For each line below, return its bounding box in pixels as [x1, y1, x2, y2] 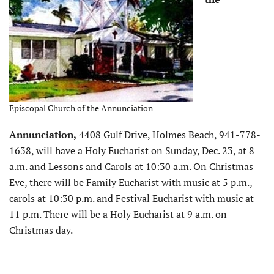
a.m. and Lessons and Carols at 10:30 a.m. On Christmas [9, 159, 253, 173]
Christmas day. [9, 223, 73, 237]
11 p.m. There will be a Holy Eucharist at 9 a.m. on [9, 207, 227, 221]
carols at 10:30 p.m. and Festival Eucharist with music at [9, 191, 254, 205]
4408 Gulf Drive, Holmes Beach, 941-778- [76, 127, 261, 141]
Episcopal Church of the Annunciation [9, 102, 153, 114]
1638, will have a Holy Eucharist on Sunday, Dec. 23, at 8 [9, 143, 254, 157]
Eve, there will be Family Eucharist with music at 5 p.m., [9, 175, 252, 189]
